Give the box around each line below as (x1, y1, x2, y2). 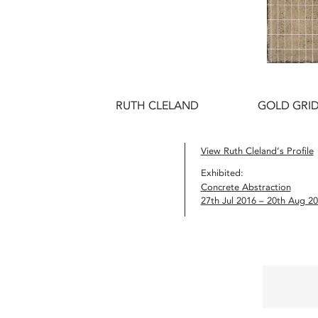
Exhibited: (200, 167, 243, 178)
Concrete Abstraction (200, 182, 291, 193)
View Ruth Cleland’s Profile (200, 145, 314, 156)
